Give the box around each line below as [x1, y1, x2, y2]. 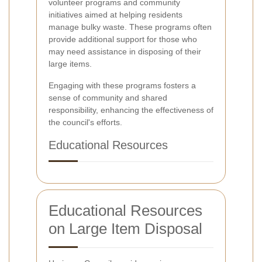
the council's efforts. [49, 118, 122, 127]
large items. [49, 59, 92, 69]
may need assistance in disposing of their [49, 47, 201, 57]
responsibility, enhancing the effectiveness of [49, 105, 213, 115]
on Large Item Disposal [49, 220, 202, 238]
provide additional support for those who [49, 35, 197, 44]
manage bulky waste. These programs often [49, 22, 212, 32]
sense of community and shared [49, 93, 167, 103]
